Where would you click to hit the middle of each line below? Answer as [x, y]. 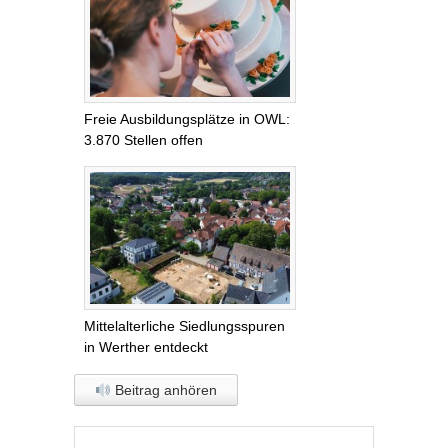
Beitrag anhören [163, 390]
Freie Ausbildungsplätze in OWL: [187, 118]
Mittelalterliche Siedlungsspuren [184, 326]
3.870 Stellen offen [143, 139]
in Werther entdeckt [146, 347]
